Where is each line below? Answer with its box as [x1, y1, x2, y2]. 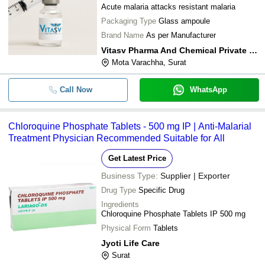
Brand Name [101, 31, 144, 40]
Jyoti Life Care [101, 238, 160, 248]
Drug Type [101, 186, 136, 195]
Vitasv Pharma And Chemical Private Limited [249, 46, 257, 55]
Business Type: [101, 171, 158, 180]
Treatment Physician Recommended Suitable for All [8, 133, 225, 143]
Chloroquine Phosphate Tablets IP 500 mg [101, 209, 245, 218]
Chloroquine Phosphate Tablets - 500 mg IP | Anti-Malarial [8, 121, 251, 131]
